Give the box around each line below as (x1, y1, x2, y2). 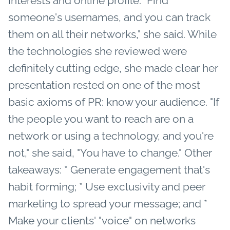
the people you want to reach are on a (8, 112, 194, 125)
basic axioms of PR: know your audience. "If (8, 95, 219, 108)
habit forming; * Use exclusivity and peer (8, 180, 205, 193)
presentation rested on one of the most (8, 78, 200, 91)
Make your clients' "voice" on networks (8, 214, 196, 227)
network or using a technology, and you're (8, 129, 214, 142)
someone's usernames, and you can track (8, 10, 210, 24)
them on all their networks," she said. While (8, 27, 217, 41)
